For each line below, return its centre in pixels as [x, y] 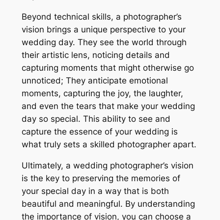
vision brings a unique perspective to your [103, 30]
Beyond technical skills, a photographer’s [101, 17]
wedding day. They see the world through [104, 42]
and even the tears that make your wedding [108, 106]
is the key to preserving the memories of [101, 178]
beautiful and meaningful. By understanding [108, 204]
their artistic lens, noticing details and [96, 55]
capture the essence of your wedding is [99, 132]
